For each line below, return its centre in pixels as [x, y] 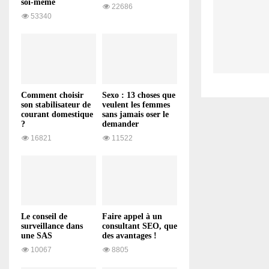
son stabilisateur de [56, 104]
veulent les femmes [136, 104]
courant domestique [57, 114]
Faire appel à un [132, 216]
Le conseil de [44, 216]
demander [120, 124]
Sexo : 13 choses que [139, 95]
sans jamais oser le [135, 114]
